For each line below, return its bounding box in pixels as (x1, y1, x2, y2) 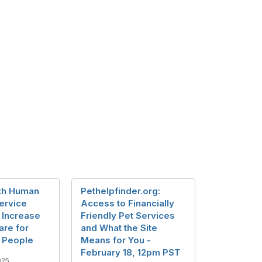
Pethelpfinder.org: (81, 185, 160, 196)
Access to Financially (81, 198, 174, 209)
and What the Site (81, 222, 157, 233)
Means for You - (81, 235, 151, 246)
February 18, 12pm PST (81, 247, 181, 258)
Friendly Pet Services (81, 210, 175, 221)
